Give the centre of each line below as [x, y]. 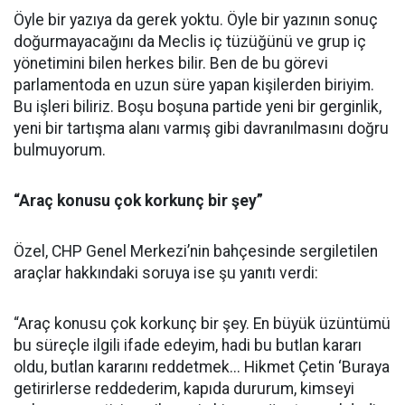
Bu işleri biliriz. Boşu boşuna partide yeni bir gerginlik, [198, 107]
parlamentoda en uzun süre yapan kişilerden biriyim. [194, 85]
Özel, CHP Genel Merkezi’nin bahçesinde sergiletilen [196, 252]
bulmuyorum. [60, 151]
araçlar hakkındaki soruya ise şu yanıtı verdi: [166, 273]
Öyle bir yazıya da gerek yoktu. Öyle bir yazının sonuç [196, 20]
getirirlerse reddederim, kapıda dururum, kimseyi [184, 389]
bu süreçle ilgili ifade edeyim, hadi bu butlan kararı [188, 346]
